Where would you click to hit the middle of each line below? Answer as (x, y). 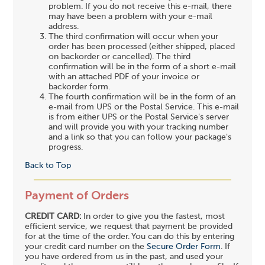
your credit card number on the (86, 247)
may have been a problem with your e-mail (131, 16)
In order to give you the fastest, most (154, 217)
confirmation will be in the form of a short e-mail (143, 67)
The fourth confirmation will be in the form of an (142, 97)
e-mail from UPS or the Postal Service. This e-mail (144, 107)
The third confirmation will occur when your (134, 36)
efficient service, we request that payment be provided (129, 227)
